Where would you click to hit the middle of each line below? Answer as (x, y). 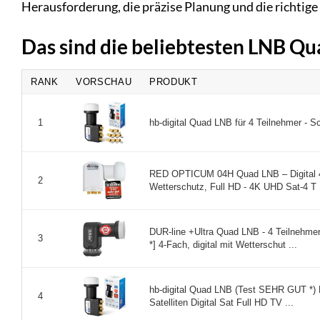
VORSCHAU (104, 81)
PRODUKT (174, 81)
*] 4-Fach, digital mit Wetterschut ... (223, 244)
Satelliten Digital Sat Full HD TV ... (221, 302)
